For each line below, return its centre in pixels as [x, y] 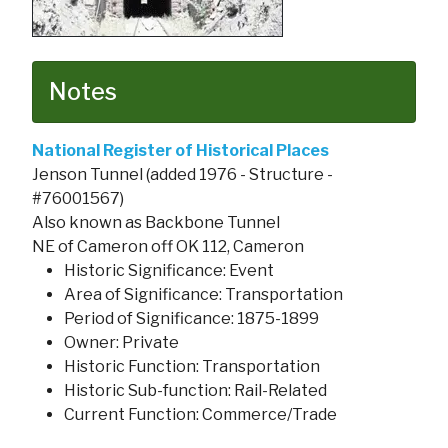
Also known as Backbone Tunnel [156, 222]
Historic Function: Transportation [192, 366]
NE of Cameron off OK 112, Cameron [168, 246]
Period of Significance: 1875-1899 [191, 318]
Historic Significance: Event [169, 270]
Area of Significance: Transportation [203, 294]
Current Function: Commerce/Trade [200, 414]
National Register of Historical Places [180, 150]
